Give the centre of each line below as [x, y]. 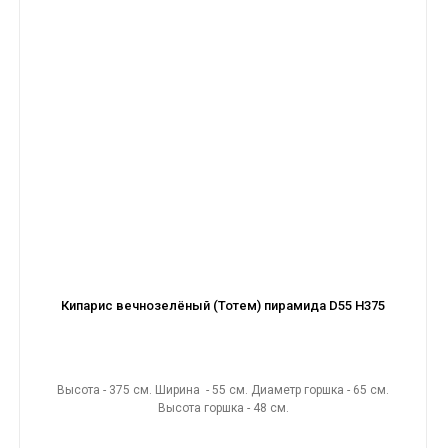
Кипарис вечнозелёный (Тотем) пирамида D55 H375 [223, 305]
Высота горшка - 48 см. [223, 408]
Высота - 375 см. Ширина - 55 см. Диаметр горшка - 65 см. [223, 390]
